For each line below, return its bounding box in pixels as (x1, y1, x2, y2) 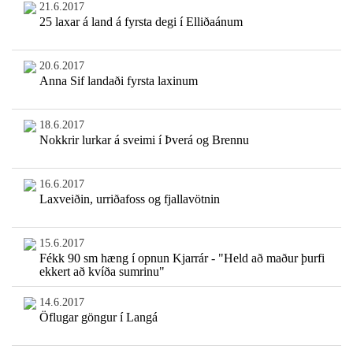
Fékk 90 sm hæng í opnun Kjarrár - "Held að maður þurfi (39, 251, 325, 266)
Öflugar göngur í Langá (39, 310, 158, 325)
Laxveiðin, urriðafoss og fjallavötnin (39, 192, 220, 206)
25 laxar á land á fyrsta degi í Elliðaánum (39, 15, 243, 29)
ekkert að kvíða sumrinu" (39, 265, 165, 279)
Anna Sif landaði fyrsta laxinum (39, 74, 198, 88)
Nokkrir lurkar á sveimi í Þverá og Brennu (39, 133, 249, 147)
